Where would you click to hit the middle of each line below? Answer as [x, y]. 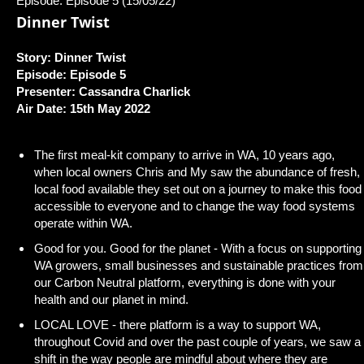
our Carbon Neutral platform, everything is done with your [185, 282]
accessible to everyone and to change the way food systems [195, 206]
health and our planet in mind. [111, 299]
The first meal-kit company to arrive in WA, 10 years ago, [184, 154]
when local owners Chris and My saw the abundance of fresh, [197, 171]
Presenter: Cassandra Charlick [103, 91]
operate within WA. [83, 223]
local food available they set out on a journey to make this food [198, 188]
